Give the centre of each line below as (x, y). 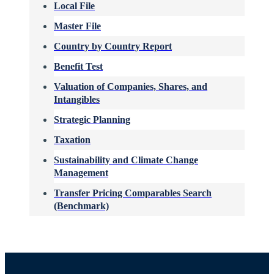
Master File (77, 26)
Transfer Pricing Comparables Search (133, 193)
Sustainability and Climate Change (126, 160)
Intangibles (77, 99)
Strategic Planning (92, 119)
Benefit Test (78, 66)
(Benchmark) (81, 206)
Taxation (72, 139)
